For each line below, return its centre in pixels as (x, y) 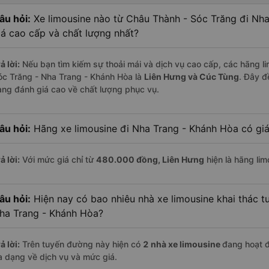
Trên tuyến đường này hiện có (81, 244)
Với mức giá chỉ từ (58, 160)
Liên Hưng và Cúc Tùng (192, 77)
